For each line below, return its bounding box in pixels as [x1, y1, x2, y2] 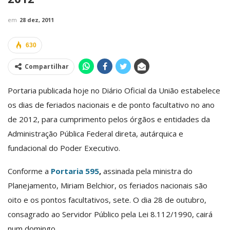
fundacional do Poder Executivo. [8, 142, 120, 153]
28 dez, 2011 [20, 15, 54, 24]
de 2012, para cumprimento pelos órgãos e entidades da [8, 113, 210, 124]
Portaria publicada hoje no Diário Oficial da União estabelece [8, 85, 220, 95]
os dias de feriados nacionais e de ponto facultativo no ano [8, 99, 215, 110]
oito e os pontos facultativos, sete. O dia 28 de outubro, [8, 194, 206, 205]
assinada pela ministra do [103, 165, 193, 176]
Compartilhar [25, 62, 69, 71]
